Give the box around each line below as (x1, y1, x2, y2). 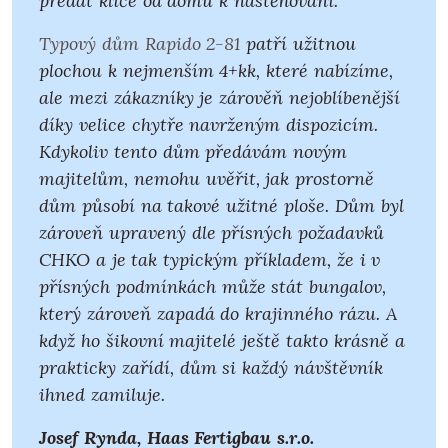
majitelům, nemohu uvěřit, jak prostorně (39, 167, 375, 191)
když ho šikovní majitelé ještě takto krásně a (39, 329, 405, 353)
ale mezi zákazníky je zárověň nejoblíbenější (39, 86, 400, 110)
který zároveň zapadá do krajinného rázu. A (39, 302, 397, 326)
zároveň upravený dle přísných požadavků (39, 221, 385, 245)
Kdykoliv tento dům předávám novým (39, 140, 348, 164)
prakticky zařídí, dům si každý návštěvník (39, 356, 383, 380)
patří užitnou (240, 32, 357, 56)
